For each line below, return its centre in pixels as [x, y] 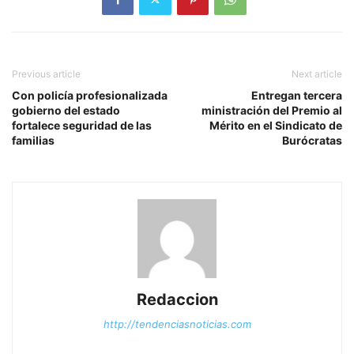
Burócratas [312, 140]
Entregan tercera [297, 95]
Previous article [46, 73]
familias [33, 140]
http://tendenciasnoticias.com [177, 324]
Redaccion [177, 299]
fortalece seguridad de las [82, 125]
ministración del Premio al [272, 110]
